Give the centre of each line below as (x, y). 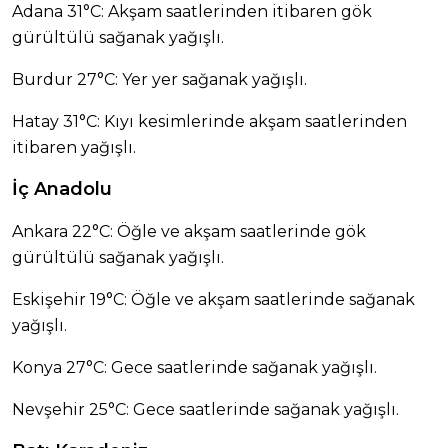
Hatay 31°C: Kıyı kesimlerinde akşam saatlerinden (209, 122)
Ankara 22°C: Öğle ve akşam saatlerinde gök (189, 232)
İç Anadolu (62, 189)
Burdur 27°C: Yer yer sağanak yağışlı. (159, 80)
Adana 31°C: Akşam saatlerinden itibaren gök (192, 12)
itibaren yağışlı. (74, 148)
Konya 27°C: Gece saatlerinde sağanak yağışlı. (194, 368)
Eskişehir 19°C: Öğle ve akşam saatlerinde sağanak (213, 300)
